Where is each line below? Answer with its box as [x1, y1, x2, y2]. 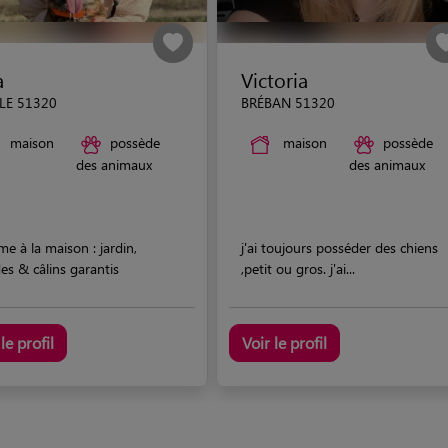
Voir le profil [242, 331, 327, 353]
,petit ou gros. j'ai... [241, 258, 355, 278]
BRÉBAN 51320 [241, 93, 335, 112]
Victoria [241, 66, 308, 93]
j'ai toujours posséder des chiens [241, 237, 438, 257]
